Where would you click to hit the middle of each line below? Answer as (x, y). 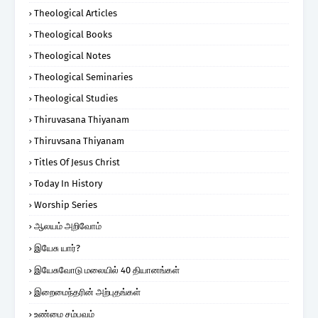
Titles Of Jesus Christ (77, 162)
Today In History (68, 183)
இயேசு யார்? (57, 248)
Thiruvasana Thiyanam (82, 119)
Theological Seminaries (83, 77)
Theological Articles (76, 13)
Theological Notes (72, 55)
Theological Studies (76, 98)
